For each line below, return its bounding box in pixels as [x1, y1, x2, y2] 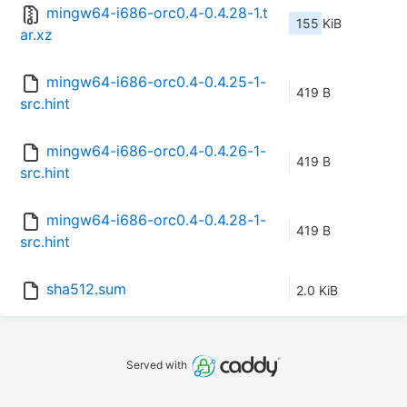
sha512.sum [46, 280, 126, 299]
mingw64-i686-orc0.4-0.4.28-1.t [46, 4, 268, 23]
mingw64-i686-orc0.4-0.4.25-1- [46, 73, 266, 92]
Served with [126, 358, 191, 372]
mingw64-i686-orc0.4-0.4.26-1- [46, 142, 266, 161]
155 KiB [296, 15, 342, 32]
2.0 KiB [296, 283, 338, 299]
